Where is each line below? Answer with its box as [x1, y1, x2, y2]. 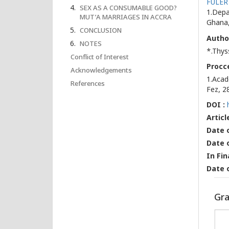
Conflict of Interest [71, 53, 129, 62]
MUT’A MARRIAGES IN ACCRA [80, 13, 172, 22]
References [71, 80, 105, 88]
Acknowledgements [71, 66, 132, 75]
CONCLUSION [80, 27, 122, 35]
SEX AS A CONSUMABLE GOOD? [80, 4, 177, 13]
